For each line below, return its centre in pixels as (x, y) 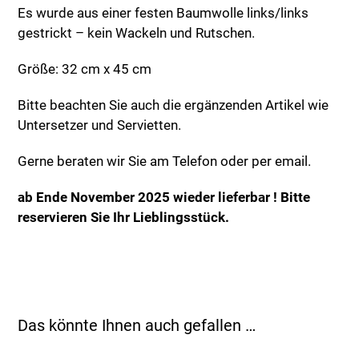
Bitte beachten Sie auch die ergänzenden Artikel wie (173, 105)
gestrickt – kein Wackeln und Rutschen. (137, 33)
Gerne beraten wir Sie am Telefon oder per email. (165, 161)
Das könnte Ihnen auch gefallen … (137, 325)
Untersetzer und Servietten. (100, 125)
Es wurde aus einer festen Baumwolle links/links (163, 13)
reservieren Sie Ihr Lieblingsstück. (124, 217)
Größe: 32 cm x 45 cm (85, 69)
